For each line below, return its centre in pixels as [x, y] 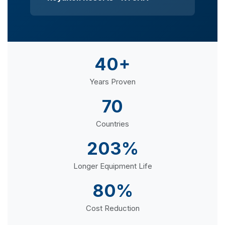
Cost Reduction [113, 208]
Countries [113, 124]
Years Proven [113, 81]
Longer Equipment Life [113, 166]
